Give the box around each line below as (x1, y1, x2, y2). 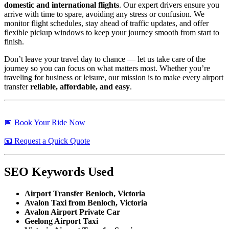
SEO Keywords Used (4, 165, 113, 179)
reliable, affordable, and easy (30, 82, 130, 91)
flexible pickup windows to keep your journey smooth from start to (4, 28, 219, 37)
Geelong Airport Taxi (25, 217, 98, 226)
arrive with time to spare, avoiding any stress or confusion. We (4, 10, 204, 19)
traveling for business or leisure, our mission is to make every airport (4, 73, 223, 82)
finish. (4, 37, 24, 47)
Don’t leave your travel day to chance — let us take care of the (4, 55, 205, 64)
